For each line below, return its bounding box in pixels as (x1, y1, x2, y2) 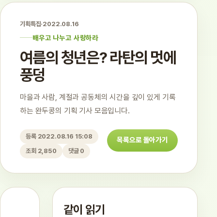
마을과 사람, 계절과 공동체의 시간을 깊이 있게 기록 (20, 92, 176, 102)
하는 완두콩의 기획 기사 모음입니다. (20, 106, 130, 115)
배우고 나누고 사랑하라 (32, 33, 99, 42)
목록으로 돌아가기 (117, 136, 168, 144)
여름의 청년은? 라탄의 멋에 (20, 48, 176, 67)
